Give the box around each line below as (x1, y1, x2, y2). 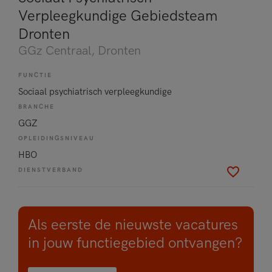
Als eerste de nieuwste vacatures (28, 216, 238, 234)
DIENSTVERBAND (18, 166, 83, 174)
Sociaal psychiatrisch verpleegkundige (18, 86, 172, 97)
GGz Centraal (18, 44, 91, 58)
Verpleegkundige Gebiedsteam (18, 7, 217, 25)
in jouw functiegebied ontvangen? (28, 234, 242, 252)
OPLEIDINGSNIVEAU (18, 135, 95, 142)
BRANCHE (18, 103, 55, 110)
